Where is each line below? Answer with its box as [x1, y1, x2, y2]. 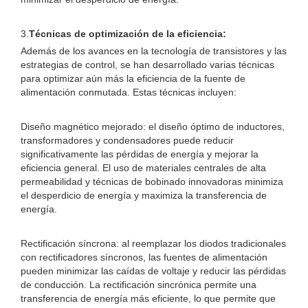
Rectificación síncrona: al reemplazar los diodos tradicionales [21, 238, 286, 249]
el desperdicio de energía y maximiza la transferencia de [21, 190, 267, 201]
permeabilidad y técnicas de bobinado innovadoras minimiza [21, 176, 283, 187]
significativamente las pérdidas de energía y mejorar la [21, 148, 258, 159]
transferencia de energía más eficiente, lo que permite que [21, 293, 276, 304]
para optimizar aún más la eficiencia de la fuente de [21, 73, 245, 84]
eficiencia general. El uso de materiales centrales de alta [21, 162, 266, 173]
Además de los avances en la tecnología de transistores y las [21, 45, 287, 56]
